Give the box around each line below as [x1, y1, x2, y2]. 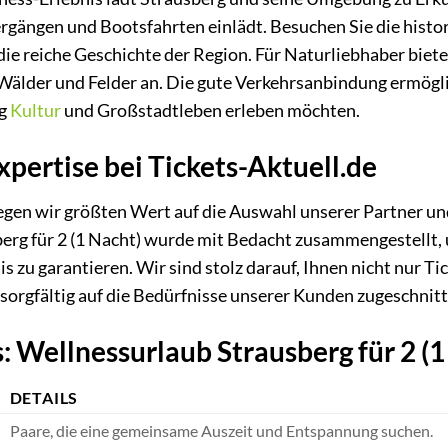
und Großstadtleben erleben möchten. [60, 100, 360, 122]
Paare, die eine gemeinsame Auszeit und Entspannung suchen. [9, 421, 433, 441]
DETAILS [9, 388, 79, 408]
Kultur [9, 100, 61, 122]
